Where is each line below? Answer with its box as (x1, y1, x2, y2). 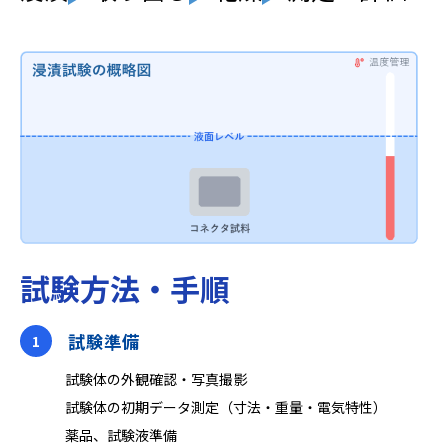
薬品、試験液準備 (65, 425, 177, 446)
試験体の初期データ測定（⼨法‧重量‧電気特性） (65, 397, 387, 418)
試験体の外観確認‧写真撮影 (65, 369, 247, 390)
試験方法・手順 (20, 266, 230, 311)
